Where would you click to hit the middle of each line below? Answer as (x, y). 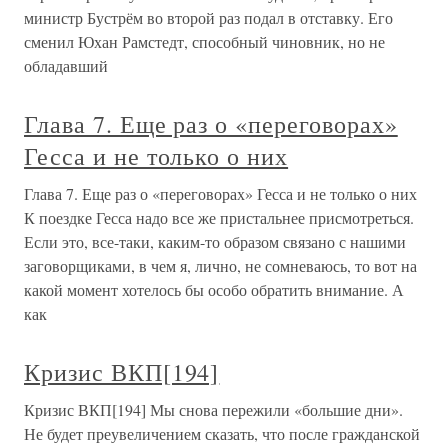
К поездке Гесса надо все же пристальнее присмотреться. (219, 217)
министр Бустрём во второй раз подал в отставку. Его (208, 17)
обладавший (66, 65)
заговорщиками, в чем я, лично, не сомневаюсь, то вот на (220, 265)
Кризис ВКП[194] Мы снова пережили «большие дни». (213, 409)
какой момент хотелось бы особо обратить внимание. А (214, 289)
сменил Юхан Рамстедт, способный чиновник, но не (204, 41)
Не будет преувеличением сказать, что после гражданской (222, 433)
